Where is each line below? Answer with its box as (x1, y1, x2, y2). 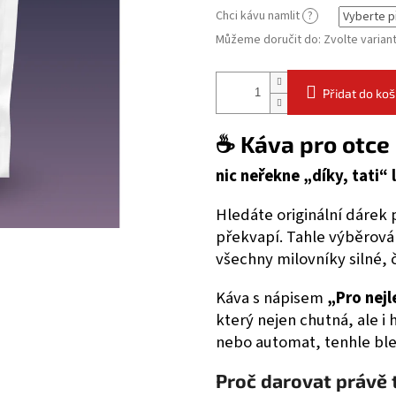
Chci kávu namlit (216, 7, 302, 26)
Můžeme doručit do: (216, 31, 321, 49)
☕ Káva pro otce (216, 130, 390, 158)
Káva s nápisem (216, 286, 327, 310)
